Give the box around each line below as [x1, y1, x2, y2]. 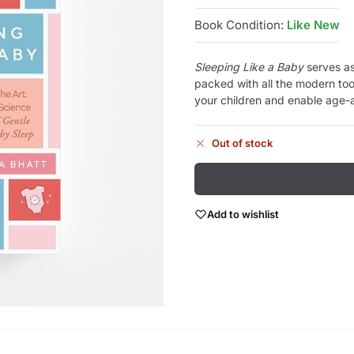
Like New [286, 17, 340, 32]
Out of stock [211, 136, 273, 149]
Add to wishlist [206, 207, 279, 220]
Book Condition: [194, 17, 284, 32]
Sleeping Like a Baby [194, 59, 303, 73]
